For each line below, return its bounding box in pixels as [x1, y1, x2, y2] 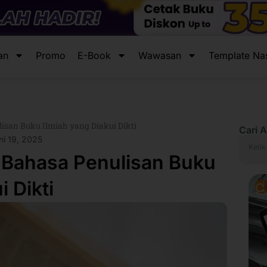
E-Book [77, 49, 111, 61]
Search [238, 135, 266, 145]
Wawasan [138, 49, 181, 61]
